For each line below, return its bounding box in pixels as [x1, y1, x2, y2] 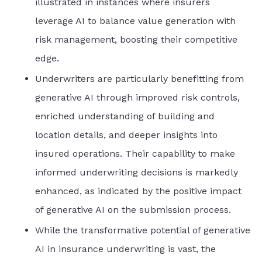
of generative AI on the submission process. [35, 204, 231, 215]
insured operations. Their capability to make [35, 147, 235, 159]
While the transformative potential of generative [35, 225, 250, 236]
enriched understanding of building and [35, 110, 215, 122]
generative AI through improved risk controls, [35, 91, 240, 103]
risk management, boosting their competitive [35, 33, 237, 45]
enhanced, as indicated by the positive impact [35, 185, 242, 196]
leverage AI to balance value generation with [35, 15, 236, 26]
